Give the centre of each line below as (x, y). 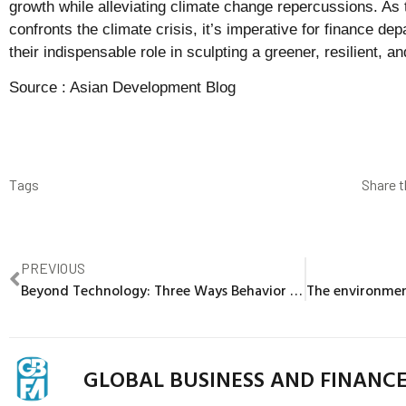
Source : (39, 88)
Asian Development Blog (153, 88)
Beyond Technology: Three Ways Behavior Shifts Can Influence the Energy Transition (296, 290)
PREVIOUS (53, 268)
